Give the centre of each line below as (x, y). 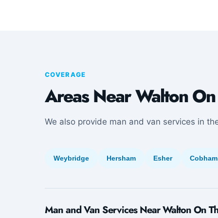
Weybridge (71, 158)
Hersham (121, 158)
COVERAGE (65, 74)
